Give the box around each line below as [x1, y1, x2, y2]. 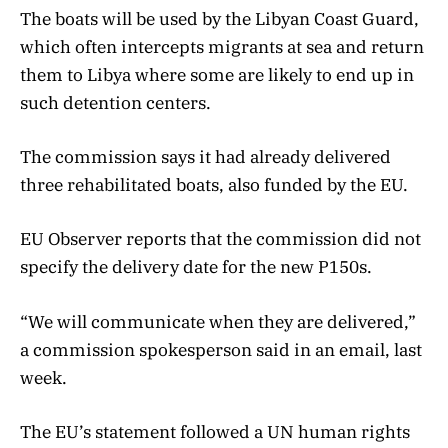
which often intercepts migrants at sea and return [20, 35, 424, 58]
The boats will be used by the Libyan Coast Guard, [20, 7, 419, 30]
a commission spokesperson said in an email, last [20, 338, 422, 361]
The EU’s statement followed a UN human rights [20, 420, 410, 443]
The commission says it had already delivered [20, 146, 391, 169]
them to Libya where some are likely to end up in [20, 63, 414, 86]
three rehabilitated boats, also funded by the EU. [20, 174, 408, 197]
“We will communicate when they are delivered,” [20, 310, 416, 333]
